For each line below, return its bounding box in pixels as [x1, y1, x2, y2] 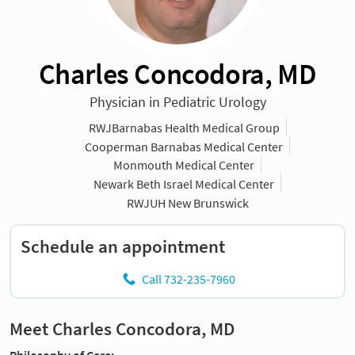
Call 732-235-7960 [141, 270, 235, 287]
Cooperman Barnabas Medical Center [85, 138, 284, 155]
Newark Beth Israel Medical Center [94, 175, 275, 192]
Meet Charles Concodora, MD [10, 317, 235, 340]
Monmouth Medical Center [113, 157, 255, 174]
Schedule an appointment [21, 235, 225, 258]
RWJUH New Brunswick [126, 194, 249, 211]
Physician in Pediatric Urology [89, 92, 266, 111]
